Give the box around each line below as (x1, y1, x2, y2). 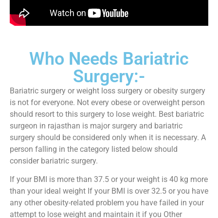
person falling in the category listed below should (10, 144, 178, 154)
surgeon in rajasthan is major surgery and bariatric (10, 121, 182, 130)
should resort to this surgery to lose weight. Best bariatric (10, 109, 204, 119)
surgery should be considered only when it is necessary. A (10, 132, 206, 142)
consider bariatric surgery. (10, 156, 98, 165)
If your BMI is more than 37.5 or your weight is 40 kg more (10, 175, 208, 184)
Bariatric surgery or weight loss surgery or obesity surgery (10, 86, 205, 95)
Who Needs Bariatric (29, 48, 189, 69)
